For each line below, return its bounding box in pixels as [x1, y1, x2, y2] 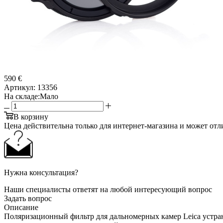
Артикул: [4, 83, 35, 92]
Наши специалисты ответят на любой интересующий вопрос [4, 185, 212, 194]
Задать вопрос [4, 194, 52, 203]
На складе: [4, 92, 40, 101]
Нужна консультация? [4, 168, 78, 177]
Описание [4, 203, 38, 212]
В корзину [13, 112, 48, 121]
